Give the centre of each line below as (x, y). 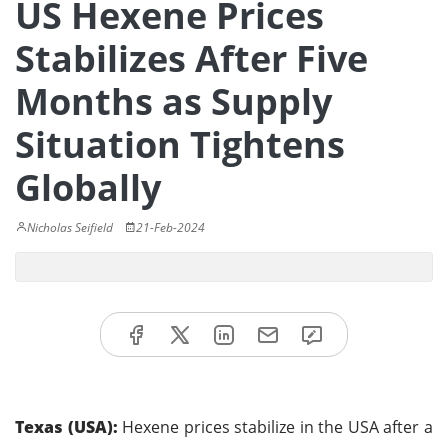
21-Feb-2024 (170, 227)
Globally (88, 187)
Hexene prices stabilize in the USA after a (275, 426)
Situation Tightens (180, 144)
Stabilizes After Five (191, 58)
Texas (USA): (66, 426)
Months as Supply (173, 101)
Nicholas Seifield (70, 227)
